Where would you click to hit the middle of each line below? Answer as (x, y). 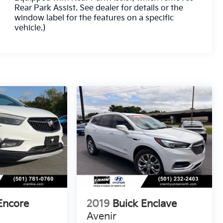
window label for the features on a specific (94, 18)
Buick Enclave (145, 204)
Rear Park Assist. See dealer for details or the (99, 8)
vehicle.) (30, 28)
